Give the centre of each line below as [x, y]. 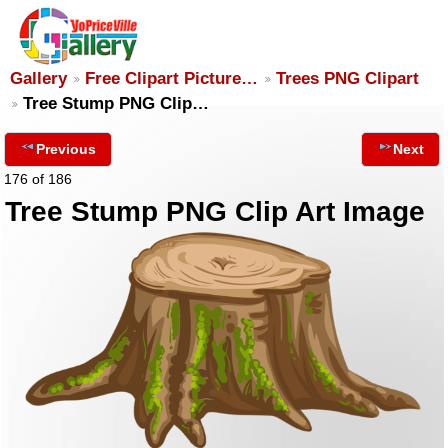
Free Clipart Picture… [171, 78]
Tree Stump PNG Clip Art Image [215, 211]
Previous [66, 149]
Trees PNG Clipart [347, 78]
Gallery [38, 78]
